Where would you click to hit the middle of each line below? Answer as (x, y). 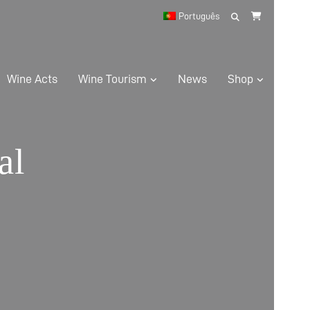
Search (250, 15)
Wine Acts (32, 79)
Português (199, 16)
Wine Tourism (112, 79)
